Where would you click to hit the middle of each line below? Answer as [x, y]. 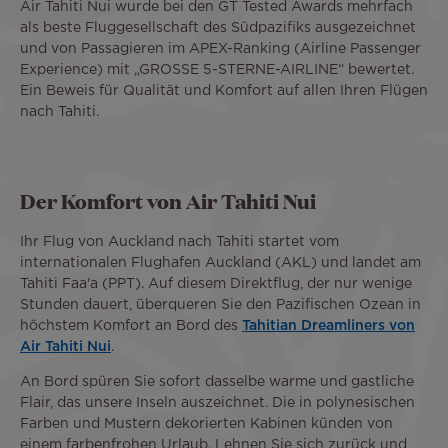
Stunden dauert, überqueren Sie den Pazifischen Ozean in [220, 305]
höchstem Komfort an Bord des [131, 326]
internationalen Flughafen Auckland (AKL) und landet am [220, 263]
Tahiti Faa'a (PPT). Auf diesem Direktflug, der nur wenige [216, 284]
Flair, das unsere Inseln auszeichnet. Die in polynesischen [217, 403]
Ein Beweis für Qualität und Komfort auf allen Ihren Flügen [224, 90]
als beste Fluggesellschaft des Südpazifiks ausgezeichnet [218, 27]
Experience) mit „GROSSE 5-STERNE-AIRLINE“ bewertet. [217, 69]
